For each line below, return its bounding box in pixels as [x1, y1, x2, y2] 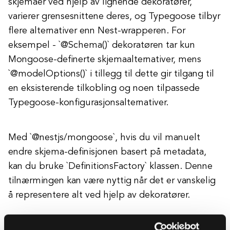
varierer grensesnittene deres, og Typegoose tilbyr [8, 12, 220, 21]
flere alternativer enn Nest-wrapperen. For [8, 26, 185, 35]
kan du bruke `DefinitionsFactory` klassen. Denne [8, 162, 213, 171]
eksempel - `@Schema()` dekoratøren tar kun [8, 41, 195, 50]
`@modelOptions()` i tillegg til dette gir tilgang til [8, 69, 214, 79]
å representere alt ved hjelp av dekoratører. [8, 190, 190, 200]
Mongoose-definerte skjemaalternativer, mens [8, 55, 201, 64]
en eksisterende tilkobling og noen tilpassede [8, 84, 200, 93]
